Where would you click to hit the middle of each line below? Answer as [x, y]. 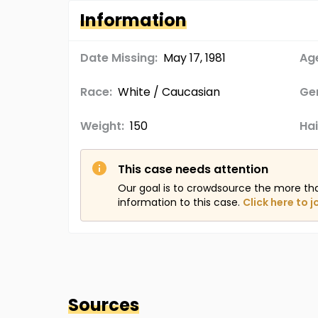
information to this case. [179, 202]
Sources [104, 305]
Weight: [102, 126]
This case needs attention [193, 169]
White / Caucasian [169, 92]
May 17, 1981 [194, 58]
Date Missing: [119, 58]
